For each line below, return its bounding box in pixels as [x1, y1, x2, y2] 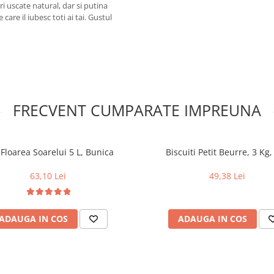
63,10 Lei [30, 170, 66, 182]
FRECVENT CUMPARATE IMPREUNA [13, 100, 261, 121]
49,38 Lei [209, 170, 245, 182]
